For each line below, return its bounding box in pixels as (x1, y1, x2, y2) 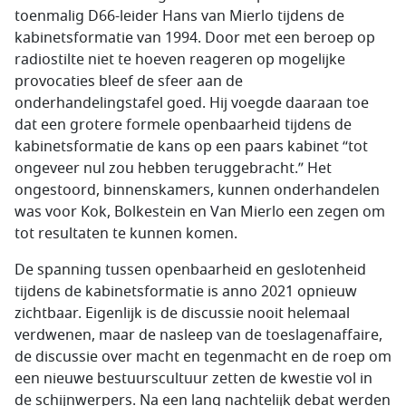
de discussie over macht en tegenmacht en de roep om (14, 346, 391, 369)
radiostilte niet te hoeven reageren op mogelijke (14, 49, 345, 72)
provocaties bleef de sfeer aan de (14, 71, 243, 93)
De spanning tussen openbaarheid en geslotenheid (14, 259, 366, 282)
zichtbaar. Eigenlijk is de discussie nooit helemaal (14, 303, 350, 325)
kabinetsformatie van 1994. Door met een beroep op (14, 27, 375, 50)
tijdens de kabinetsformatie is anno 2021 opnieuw (14, 281, 357, 304)
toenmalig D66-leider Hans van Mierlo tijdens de (14, 5, 344, 28)
